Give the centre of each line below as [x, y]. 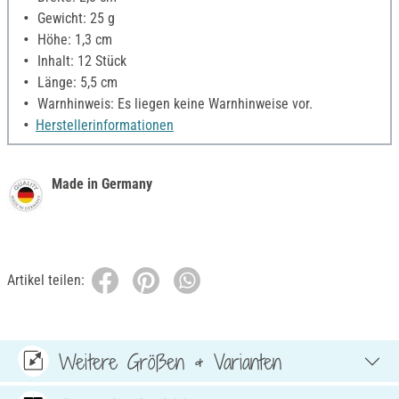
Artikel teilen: [46, 281]
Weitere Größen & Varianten [170, 361]
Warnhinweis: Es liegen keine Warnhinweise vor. [173, 104]
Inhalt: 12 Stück [80, 61]
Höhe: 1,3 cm [73, 40]
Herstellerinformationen [105, 126]
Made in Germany [102, 184]
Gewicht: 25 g [74, 19]
